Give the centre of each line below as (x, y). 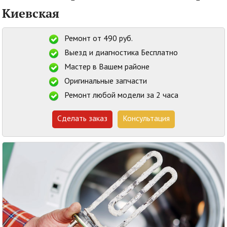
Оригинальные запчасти (105, 81)
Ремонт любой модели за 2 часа (121, 96)
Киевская (31, 13)
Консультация (146, 119)
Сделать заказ (82, 119)
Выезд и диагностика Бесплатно (121, 53)
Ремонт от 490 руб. (98, 39)
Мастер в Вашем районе (107, 67)
